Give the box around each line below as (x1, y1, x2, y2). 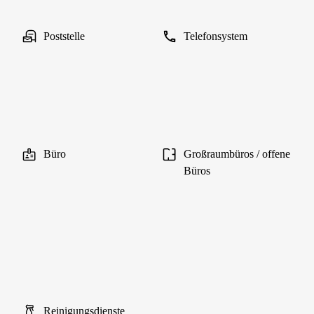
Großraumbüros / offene (184, 148, 290, 160)
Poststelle (43, 30, 85, 42)
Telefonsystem (184, 30, 247, 42)
